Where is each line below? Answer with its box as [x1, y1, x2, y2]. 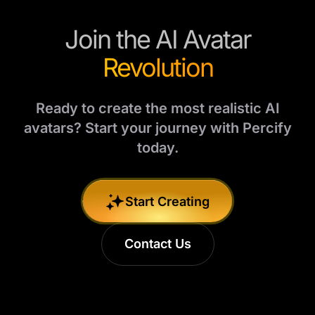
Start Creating [125, 193, 210, 209]
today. [136, 139, 179, 156]
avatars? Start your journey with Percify [23, 120, 292, 136]
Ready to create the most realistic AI [35, 100, 280, 117]
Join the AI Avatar [64, 24, 251, 55]
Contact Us [124, 236, 191, 251]
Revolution [102, 52, 213, 83]
